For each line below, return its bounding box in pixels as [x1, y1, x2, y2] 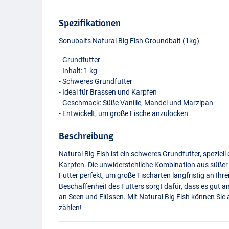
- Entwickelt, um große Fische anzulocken [59, 109, 189, 118]
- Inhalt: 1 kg [59, 66, 98, 75]
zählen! [59, 203, 82, 212]
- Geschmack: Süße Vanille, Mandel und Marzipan [59, 98, 214, 107]
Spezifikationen [59, 17, 121, 28]
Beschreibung [59, 130, 114, 141]
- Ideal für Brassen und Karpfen [59, 87, 157, 96]
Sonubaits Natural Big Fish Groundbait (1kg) [59, 36, 200, 45]
